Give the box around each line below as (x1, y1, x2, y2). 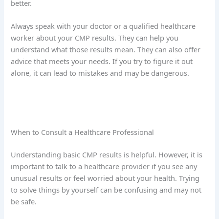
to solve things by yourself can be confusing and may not (11, 184, 202, 195)
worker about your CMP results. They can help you (11, 32, 179, 43)
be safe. (11, 196, 37, 206)
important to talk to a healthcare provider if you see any (11, 161, 197, 171)
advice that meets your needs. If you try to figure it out (11, 56, 193, 66)
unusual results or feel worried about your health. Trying (11, 173, 200, 183)
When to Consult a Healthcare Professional (11, 127, 154, 137)
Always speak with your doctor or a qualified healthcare (11, 21, 196, 31)
